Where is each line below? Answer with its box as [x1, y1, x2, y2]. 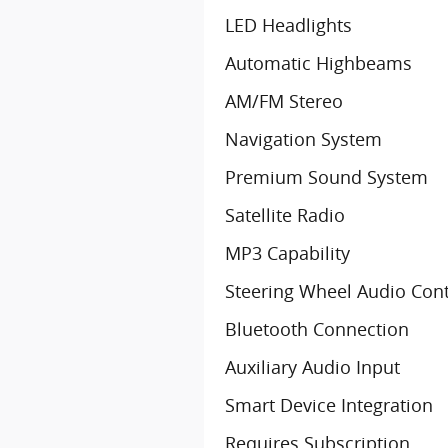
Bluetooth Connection [225, 317, 409, 341]
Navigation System [225, 127, 382, 151]
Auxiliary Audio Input [225, 355, 400, 379]
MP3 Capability [225, 241, 350, 265]
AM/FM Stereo [225, 89, 343, 113]
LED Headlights [225, 13, 352, 37]
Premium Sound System [225, 165, 428, 189]
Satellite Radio [225, 203, 345, 227]
